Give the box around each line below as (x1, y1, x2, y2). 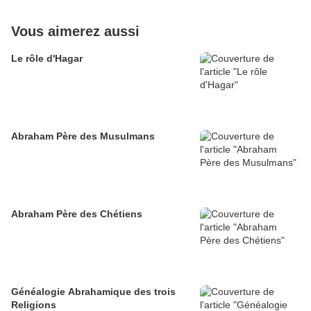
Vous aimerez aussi (11, 24, 140, 40)
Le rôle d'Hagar (11, 53, 83, 65)
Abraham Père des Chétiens (11, 208, 142, 220)
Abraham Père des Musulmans (11, 131, 155, 142)
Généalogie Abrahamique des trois (11, 286, 176, 298)
